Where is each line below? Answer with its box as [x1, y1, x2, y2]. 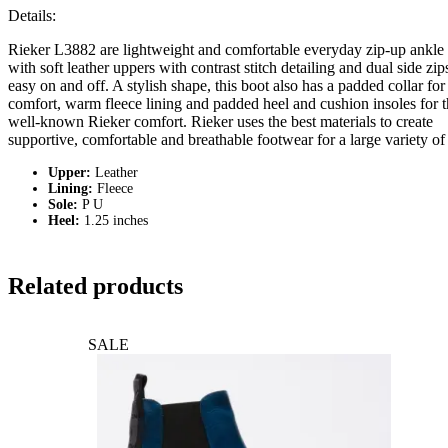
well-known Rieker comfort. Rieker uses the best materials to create [8, 112, 433, 130]
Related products [8, 272, 183, 299]
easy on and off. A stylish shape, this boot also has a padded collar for [8, 76, 445, 94]
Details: [8, 6, 56, 24]
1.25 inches [84, 212, 148, 228]
